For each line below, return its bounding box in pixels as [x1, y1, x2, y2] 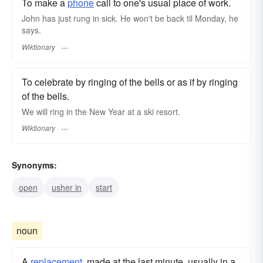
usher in [52, 181, 82, 193]
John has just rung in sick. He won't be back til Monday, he [22, 12, 238, 25]
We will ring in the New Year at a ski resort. [22, 105, 180, 117]
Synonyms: [12, 159, 57, 171]
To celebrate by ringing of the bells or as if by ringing [22, 75, 238, 89]
